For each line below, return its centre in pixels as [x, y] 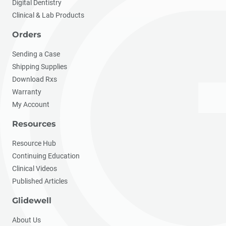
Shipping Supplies [40, 67]
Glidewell [32, 201]
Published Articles [40, 181]
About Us [26, 220]
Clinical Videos [35, 169]
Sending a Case [36, 54]
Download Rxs [35, 79]
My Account [31, 105]
